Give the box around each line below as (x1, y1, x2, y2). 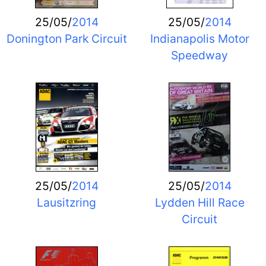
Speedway (171, 48, 228, 63)
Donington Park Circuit (6, 31, 127, 46)
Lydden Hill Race (154, 195, 245, 210)
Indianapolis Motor (150, 31, 249, 46)
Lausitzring (37, 195, 96, 210)
